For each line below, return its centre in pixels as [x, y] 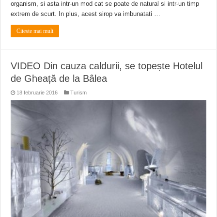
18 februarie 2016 [37, 92]
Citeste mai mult [35, 31]
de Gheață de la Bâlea [59, 78]
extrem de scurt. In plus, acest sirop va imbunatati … [86, 14]
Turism [79, 92]
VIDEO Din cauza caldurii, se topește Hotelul [107, 66]
